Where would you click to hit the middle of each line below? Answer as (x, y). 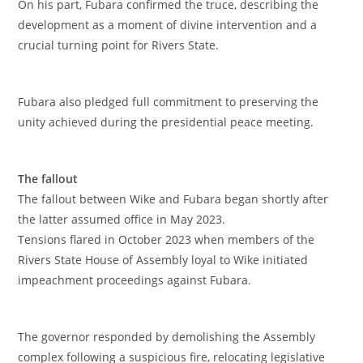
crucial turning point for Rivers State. (119, 45)
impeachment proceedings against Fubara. (135, 280)
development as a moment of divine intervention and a (168, 25)
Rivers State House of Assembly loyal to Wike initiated (163, 260)
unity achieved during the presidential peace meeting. (166, 122)
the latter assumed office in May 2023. (122, 220)
